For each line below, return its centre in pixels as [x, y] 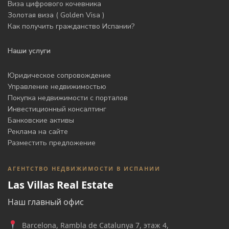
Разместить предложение [52, 143]
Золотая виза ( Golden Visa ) [56, 15]
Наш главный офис [46, 202]
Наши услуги [29, 51]
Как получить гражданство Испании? [71, 27]
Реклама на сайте [38, 132]
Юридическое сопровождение [60, 76]
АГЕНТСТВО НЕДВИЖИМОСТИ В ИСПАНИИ [84, 169]
